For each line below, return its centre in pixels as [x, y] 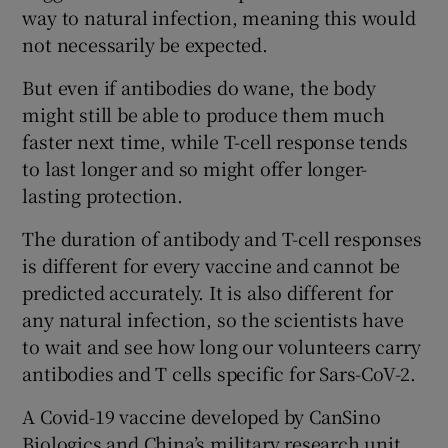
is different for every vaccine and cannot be [211, 264]
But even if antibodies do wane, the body [199, 86]
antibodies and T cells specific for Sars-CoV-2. [219, 372]
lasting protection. [102, 194]
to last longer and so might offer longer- [195, 167]
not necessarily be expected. [145, 43]
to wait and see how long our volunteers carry [221, 345]
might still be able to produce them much [203, 113]
